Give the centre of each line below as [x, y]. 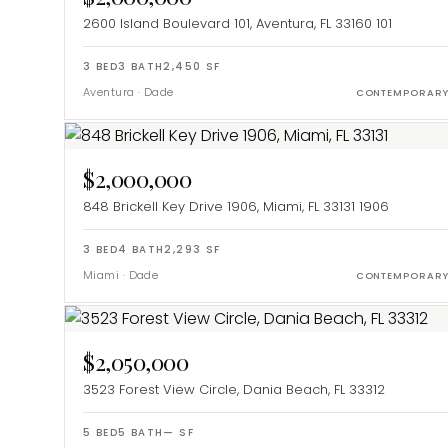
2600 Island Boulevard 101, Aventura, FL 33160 [227, 24]
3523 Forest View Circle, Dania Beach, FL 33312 [234, 390]
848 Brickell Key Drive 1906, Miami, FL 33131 [219, 207]
